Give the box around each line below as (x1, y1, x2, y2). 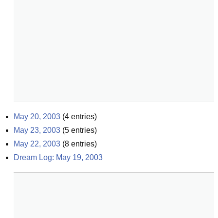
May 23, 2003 (14, 126, 60, 134)
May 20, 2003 (14, 112, 60, 121)
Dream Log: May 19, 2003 (14, 153, 103, 162)
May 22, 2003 (14, 140, 60, 148)
